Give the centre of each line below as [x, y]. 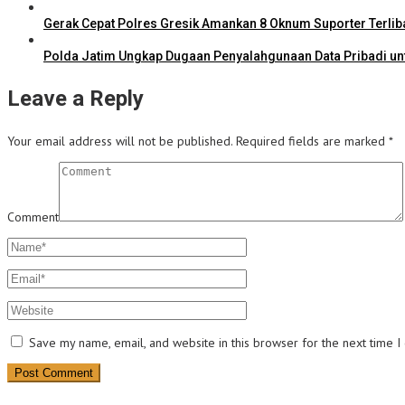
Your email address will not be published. [120, 141]
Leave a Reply [75, 99]
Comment [33, 217]
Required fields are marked [312, 141]
